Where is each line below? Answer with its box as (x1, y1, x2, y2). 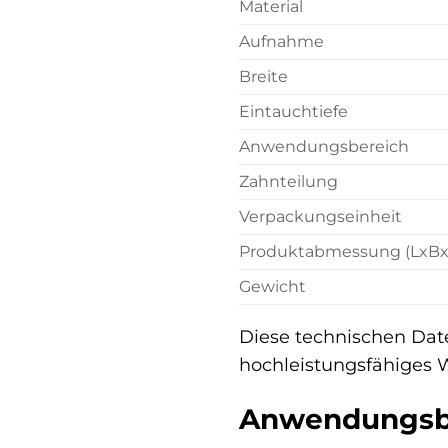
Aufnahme (239, 31, 324, 51)
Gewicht (239, 276, 306, 296)
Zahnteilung (239, 171, 338, 191)
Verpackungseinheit (239, 206, 402, 226)
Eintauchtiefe (239, 101, 348, 121)
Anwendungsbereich (239, 136, 409, 156)
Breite (239, 66, 288, 86)
